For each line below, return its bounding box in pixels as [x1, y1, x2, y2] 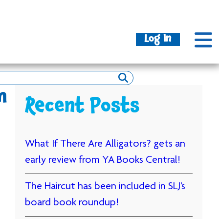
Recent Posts [25, 99, 140, 118]
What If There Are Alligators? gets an [25, 139, 186, 150]
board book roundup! [25, 197, 119, 208]
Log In [144, 34, 172, 45]
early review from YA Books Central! [25, 155, 181, 166]
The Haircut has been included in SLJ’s [25, 181, 186, 192]
